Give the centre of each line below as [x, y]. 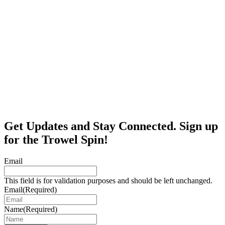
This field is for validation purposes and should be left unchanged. [108, 180]
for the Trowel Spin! [56, 139]
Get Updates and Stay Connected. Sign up [111, 126]
